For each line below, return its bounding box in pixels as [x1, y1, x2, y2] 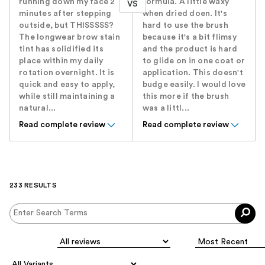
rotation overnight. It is [19, 68, 115, 77]
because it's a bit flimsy [142, 33, 237, 41]
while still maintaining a [19, 92, 115, 101]
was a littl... [142, 104, 190, 112]
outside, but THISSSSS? [19, 21, 114, 30]
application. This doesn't [142, 68, 243, 77]
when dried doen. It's [142, 9, 227, 18]
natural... [19, 104, 56, 112]
